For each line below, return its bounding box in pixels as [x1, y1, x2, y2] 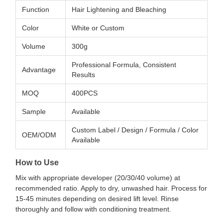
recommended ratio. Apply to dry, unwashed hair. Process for [15, 184, 207, 192]
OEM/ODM [22, 131, 56, 139]
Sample [22, 108, 46, 115]
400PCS [72, 89, 98, 97]
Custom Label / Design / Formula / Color [72, 126, 199, 134]
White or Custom [72, 24, 124, 32]
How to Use [15, 158, 59, 167]
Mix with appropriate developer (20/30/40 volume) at [15, 174, 180, 182]
